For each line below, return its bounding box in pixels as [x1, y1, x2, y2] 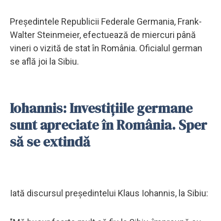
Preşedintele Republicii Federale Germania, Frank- [10, 16, 202, 27]
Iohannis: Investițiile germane [10, 98, 192, 117]
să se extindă [10, 132, 90, 151]
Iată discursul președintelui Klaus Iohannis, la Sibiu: [10, 187, 210, 198]
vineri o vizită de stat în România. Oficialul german [10, 42, 202, 53]
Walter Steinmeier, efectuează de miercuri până [10, 29, 196, 40]
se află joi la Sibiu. [10, 56, 81, 67]
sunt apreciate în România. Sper [10, 115, 207, 134]
